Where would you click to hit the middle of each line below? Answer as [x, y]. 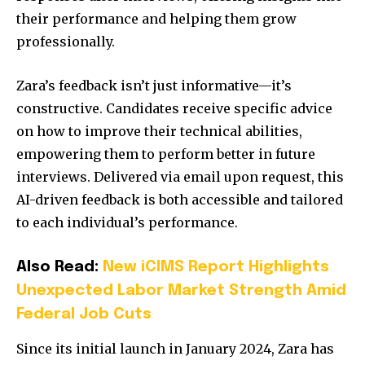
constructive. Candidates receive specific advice [174, 109]
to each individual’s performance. [127, 223]
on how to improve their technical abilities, [159, 132]
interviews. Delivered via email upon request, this [180, 177]
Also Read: [59, 267]
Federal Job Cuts [84, 314]
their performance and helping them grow [156, 19]
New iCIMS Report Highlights [216, 267]
